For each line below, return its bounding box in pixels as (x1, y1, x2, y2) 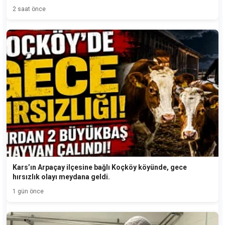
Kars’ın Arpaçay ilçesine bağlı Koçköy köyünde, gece (13, 163, 187, 172)
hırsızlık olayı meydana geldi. (13, 173, 110, 181)
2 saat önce (13, 5, 46, 13)
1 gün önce (13, 188, 44, 195)
